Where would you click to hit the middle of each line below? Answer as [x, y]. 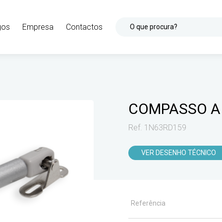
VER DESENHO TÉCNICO [179, 153]
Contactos [84, 27]
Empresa [38, 27]
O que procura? [154, 27]
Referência [148, 203]
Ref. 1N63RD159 [157, 127]
